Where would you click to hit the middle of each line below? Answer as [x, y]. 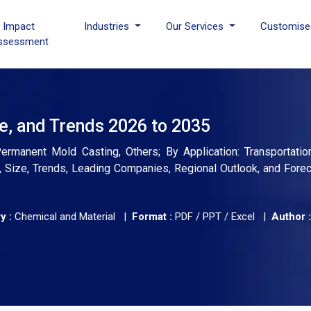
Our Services [196, 26]
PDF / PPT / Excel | [222, 217]
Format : [152, 217]
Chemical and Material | [72, 217]
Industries [108, 26]
